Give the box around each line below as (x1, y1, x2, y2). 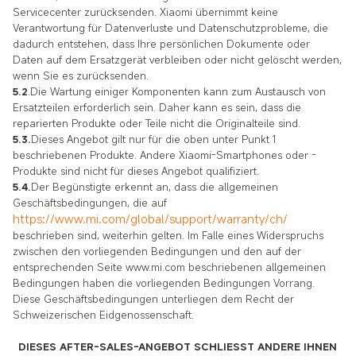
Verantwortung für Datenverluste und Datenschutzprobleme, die (13, 20, 328, 35)
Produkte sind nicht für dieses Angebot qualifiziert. (13, 163, 259, 178)
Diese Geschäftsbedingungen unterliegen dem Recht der (13, 291, 294, 306)
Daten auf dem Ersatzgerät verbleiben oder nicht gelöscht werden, (13, 52, 342, 67)
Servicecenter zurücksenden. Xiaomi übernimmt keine (13, 4, 278, 19)
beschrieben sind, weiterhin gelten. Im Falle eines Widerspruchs (13, 227, 323, 242)
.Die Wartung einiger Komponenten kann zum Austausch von (28, 83, 326, 99)
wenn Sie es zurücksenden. (13, 68, 149, 83)
